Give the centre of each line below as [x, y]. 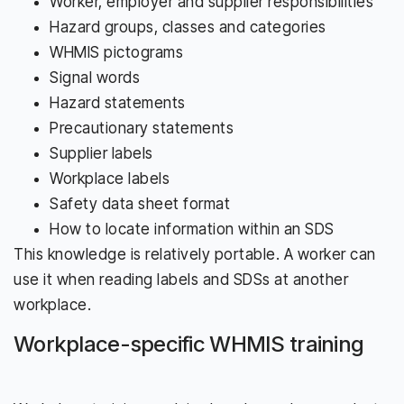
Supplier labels [101, 153]
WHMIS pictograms [116, 52]
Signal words [95, 77]
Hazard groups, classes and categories [188, 27]
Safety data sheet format [140, 203]
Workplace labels [110, 178]
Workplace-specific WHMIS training [189, 344]
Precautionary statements [142, 128]
